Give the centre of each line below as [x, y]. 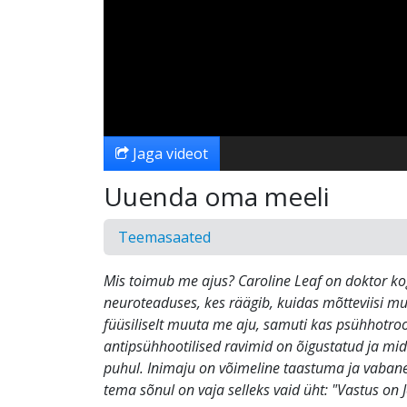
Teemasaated [164, 237]
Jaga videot [169, 154]
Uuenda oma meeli [217, 196]
